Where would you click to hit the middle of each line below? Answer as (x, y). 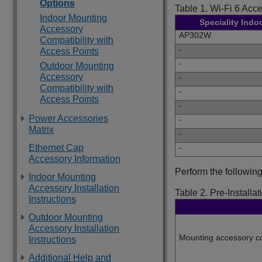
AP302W (195, 35)
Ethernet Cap (56, 148)
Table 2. (192, 193)
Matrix (41, 130)
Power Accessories (68, 118)
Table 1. (192, 9)
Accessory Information (75, 159)
